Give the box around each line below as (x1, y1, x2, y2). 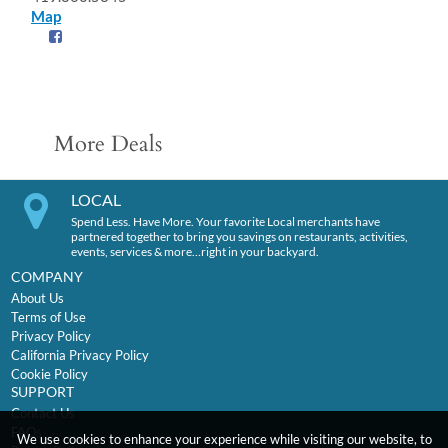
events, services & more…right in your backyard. (70, 244, 319, 260)
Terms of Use (10, 309, 86, 326)
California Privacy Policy (10, 347, 149, 364)
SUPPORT (10, 383, 74, 401)
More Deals (53, 129, 162, 160)
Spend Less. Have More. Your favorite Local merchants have (70, 214, 380, 230)
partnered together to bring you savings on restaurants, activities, (70, 229, 408, 245)
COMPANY (10, 268, 83, 286)
